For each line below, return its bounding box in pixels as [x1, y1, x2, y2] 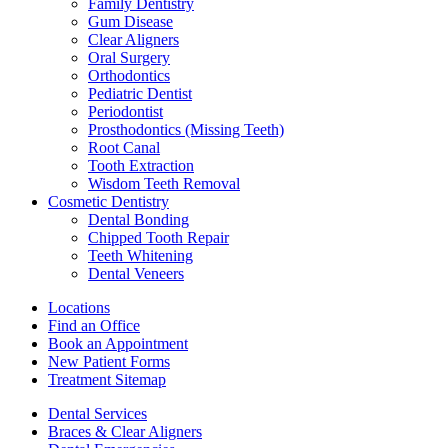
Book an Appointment [48, 334, 188, 352]
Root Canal [88, 138, 160, 156]
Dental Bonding [88, 210, 189, 228]
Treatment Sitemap [48, 370, 166, 388]
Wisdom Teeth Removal [88, 174, 240, 192]
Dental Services [48, 404, 147, 422]
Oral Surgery [88, 48, 170, 66]
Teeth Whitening [88, 246, 193, 264]
